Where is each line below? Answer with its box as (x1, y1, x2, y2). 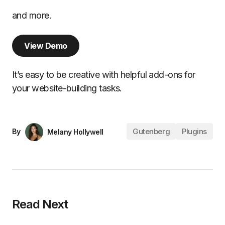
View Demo (24, 41, 67, 51)
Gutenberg (133, 126, 170, 136)
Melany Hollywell (47, 128, 103, 137)
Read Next (12, 197, 68, 212)
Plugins (182, 126, 207, 136)
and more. (12, 10, 52, 21)
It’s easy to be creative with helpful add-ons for (12, 69, 195, 80)
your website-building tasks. (12, 82, 122, 93)
